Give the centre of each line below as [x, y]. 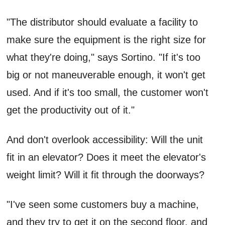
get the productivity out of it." [71, 110]
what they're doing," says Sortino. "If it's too [104, 57]
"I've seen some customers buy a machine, [103, 204]
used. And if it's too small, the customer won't [108, 92]
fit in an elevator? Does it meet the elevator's [106, 157]
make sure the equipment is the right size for [106, 39]
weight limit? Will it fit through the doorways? [106, 175]
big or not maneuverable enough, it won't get [106, 75]
